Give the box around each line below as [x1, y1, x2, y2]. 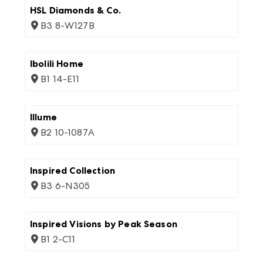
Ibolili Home [30, 58, 83, 69]
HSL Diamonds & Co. [30, 5, 121, 16]
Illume [30, 112, 57, 123]
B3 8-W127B [41, 20, 95, 31]
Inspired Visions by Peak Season [30, 218, 177, 230]
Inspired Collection [30, 165, 116, 176]
